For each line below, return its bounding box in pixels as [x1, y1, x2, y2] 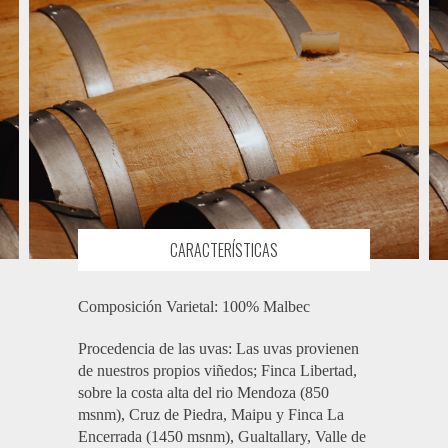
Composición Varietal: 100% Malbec [77, 298, 310, 316]
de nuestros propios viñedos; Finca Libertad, [77, 362, 357, 380]
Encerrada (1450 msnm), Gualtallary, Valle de [77, 428, 366, 446]
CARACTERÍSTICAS [169, 238, 278, 263]
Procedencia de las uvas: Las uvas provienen [77, 340, 359, 358]
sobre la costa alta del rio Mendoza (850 [77, 384, 329, 402]
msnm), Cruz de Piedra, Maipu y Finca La [77, 406, 344, 424]
